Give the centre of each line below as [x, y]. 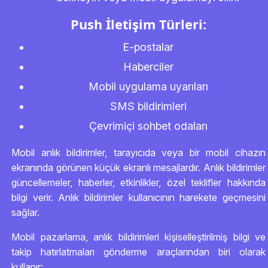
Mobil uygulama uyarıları [148, 86]
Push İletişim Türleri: [138, 24]
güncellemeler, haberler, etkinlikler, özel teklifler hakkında [138, 182]
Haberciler [148, 67]
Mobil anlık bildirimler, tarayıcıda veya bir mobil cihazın [138, 153]
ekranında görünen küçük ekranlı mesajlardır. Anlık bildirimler [138, 167]
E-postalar [148, 47]
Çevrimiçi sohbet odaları [148, 126]
